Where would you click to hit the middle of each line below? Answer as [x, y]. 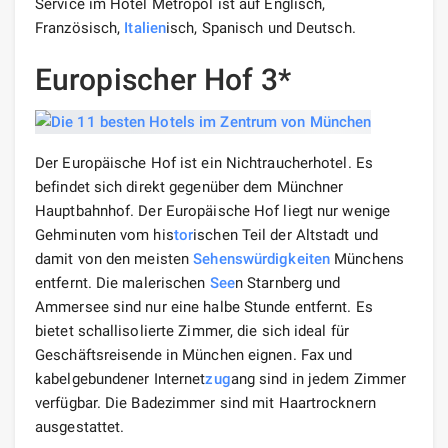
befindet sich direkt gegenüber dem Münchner [189, 187]
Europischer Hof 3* [163, 79]
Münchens [367, 259]
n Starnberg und [287, 283]
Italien [145, 27]
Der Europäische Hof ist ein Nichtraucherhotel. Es [204, 163]
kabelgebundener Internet [120, 379]
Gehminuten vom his [104, 235]
